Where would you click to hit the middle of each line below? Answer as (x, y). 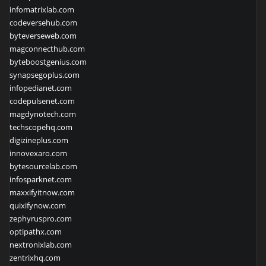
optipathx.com (36, 231)
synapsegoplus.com (45, 75)
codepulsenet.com (42, 101)
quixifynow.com (38, 205)
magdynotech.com (43, 114)
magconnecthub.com (47, 48)
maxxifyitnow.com (42, 192)
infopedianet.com (41, 88)
